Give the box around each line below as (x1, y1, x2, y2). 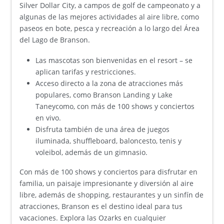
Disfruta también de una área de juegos (35, 124, 170, 134)
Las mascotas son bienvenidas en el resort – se (35, 55, 193, 65)
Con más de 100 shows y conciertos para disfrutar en (19, 167, 198, 177)
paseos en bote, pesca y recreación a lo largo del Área (19, 23, 200, 33)
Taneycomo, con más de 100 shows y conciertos (35, 101, 195, 111)
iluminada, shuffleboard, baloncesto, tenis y (35, 136, 182, 146)
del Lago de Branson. (19, 34, 90, 44)
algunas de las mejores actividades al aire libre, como (19, 11, 199, 21)
